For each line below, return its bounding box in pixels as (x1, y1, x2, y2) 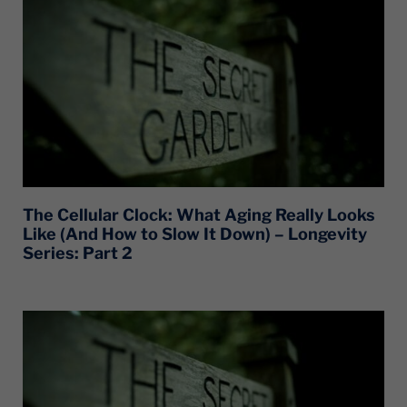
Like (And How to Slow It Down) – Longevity (23, 223, 367, 243)
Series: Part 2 (23, 243, 133, 263)
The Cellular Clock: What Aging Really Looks (23, 204, 375, 224)
